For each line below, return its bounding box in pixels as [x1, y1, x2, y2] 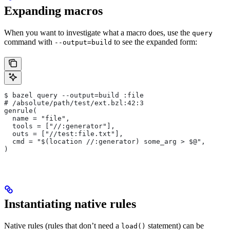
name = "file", [4, 114, 70, 122]
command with [4, 37, 54, 46]
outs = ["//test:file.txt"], [4, 129, 123, 138]
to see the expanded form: [112, 37, 197, 46]
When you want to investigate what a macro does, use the [4, 28, 192, 37]
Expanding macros [4, 4, 103, 17]
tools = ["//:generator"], [4, 122, 115, 130]
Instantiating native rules [4, 197, 136, 211]
